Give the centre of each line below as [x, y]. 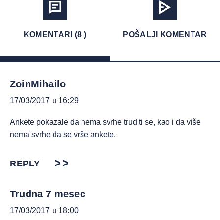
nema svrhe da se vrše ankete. [63, 134]
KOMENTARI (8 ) [55, 35]
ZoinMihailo [38, 84]
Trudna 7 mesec [48, 194]
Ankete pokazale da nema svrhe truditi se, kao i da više [105, 122]
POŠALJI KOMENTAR [165, 35]
